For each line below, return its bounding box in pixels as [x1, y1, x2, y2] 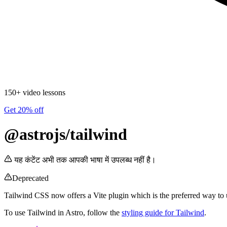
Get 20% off [4, 105, 44, 114]
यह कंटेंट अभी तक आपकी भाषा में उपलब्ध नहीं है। [14, 156, 156, 165]
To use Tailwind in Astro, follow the [4, 208, 122, 217]
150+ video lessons [4, 88, 65, 97]
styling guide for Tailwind [122, 208, 204, 217]
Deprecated [12, 174, 49, 183]
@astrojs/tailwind [4, 125, 127, 143]
